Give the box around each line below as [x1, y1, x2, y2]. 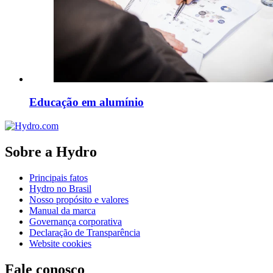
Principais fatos [29, 172, 88, 183]
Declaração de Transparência [29, 227, 140, 238]
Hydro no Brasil [29, 183, 91, 194]
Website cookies [29, 238, 91, 249]
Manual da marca [29, 205, 96, 216]
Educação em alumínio [29, 96, 144, 109]
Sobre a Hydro [5, 143, 97, 160]
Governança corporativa [29, 216, 122, 227]
